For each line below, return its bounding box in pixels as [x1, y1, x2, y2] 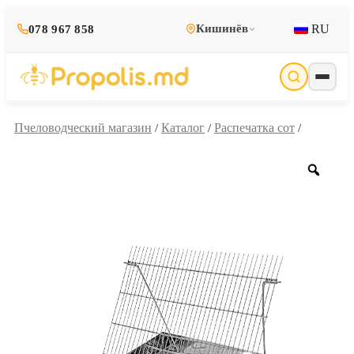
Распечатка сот [214, 120, 295, 134]
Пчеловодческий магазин [14, 120, 152, 134]
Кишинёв [196, 22, 248, 36]
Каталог [161, 120, 205, 134]
